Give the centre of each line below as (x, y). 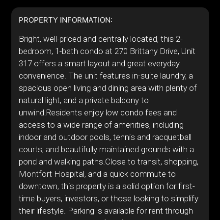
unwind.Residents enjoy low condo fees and (97, 112)
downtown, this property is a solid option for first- (107, 186)
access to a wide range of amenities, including (101, 125)
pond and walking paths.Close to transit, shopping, (108, 162)
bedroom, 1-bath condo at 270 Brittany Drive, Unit (107, 51)
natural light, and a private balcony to (83, 100)
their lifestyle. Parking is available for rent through (106, 211)
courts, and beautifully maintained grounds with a (106, 149)
